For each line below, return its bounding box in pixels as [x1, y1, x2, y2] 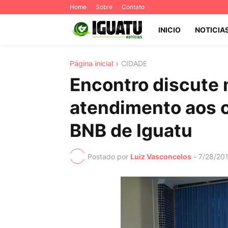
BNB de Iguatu [70, 120, 192, 141]
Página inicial [70, 59, 113, 68]
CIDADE [121, 59, 147, 68]
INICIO [158, 25, 181, 34]
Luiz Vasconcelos [130, 152, 191, 161]
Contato [122, 3, 145, 11]
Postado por [88, 152, 128, 161]
